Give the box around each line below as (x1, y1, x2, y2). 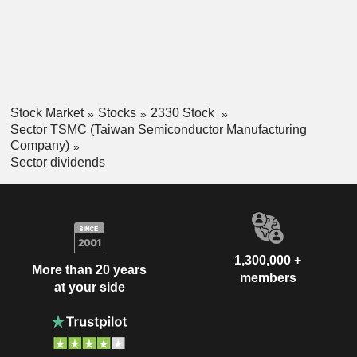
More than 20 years (32, 263, 147, 277)
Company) (10, 138, 69, 152)
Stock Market (10, 106, 84, 120)
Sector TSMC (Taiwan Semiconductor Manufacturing (10, 122, 307, 136)
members (239, 270, 296, 284)
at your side (53, 280, 125, 295)
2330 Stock (150, 106, 218, 120)
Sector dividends (10, 155, 105, 169)
